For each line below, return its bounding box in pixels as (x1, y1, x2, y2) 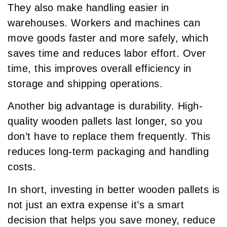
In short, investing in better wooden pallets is (8, 183, 220, 195)
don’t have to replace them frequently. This (8, 131, 211, 142)
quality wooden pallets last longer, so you (8, 116, 202, 127)
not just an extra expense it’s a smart (8, 199, 184, 210)
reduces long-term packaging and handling (8, 146, 209, 158)
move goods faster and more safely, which (8, 32, 208, 44)
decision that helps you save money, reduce (8, 214, 215, 225)
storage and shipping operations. (8, 78, 163, 89)
